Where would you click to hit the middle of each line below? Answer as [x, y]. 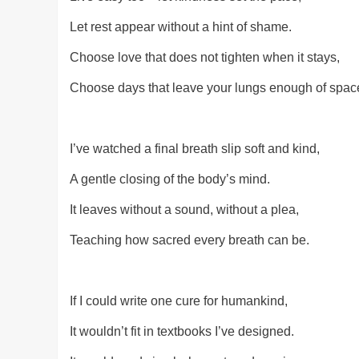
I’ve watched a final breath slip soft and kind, [195, 149]
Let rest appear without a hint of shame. [181, 27]
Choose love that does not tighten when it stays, [205, 58]
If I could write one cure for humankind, [179, 301]
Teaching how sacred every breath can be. [190, 240]
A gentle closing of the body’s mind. [170, 179]
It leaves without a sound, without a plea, [184, 210]
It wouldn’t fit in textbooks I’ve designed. [182, 332]
